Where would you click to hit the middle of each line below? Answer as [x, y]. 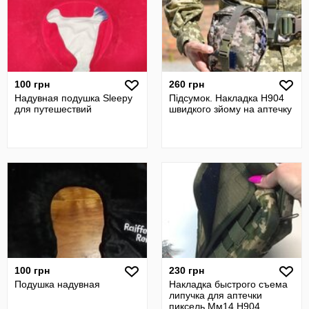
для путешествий [53, 109]
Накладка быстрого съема [228, 284]
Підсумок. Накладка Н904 [227, 98]
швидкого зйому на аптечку [230, 109]
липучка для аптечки [216, 295]
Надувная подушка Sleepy [73, 98]
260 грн [187, 84]
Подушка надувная [57, 284]
